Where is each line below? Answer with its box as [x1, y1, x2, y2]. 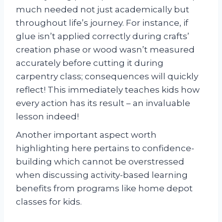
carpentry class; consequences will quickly [16, 71, 198, 81]
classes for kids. [16, 196, 82, 207]
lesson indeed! [16, 111, 79, 121]
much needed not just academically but [16, 4, 189, 14]
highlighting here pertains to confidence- [16, 143, 194, 153]
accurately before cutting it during [16, 57, 164, 68]
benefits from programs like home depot [16, 183, 193, 193]
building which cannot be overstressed [16, 156, 184, 166]
